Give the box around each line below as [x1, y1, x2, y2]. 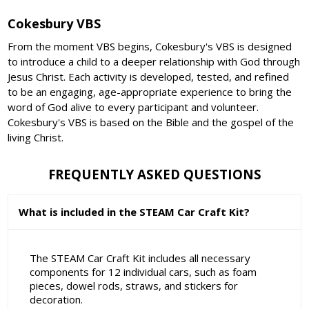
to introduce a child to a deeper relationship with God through [8, 54, 301, 68]
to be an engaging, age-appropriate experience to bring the [8, 84, 292, 99]
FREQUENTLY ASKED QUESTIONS [48, 166, 261, 183]
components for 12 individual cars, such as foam [29, 264, 257, 279]
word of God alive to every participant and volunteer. [8, 99, 259, 114]
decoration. [29, 292, 83, 306]
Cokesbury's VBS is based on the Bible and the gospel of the [8, 114, 295, 129]
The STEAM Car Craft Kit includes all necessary [29, 250, 250, 265]
